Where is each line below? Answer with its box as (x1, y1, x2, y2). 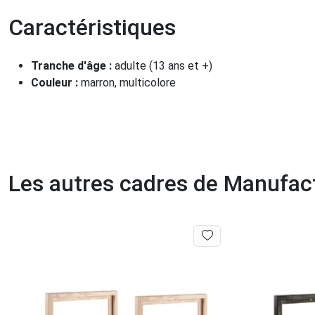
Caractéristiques (8, 14, 176, 41)
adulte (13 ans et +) (115, 59, 212, 73)
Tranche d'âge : (31, 59, 115, 73)
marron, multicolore (81, 76, 176, 90)
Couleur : (31, 76, 81, 90)
